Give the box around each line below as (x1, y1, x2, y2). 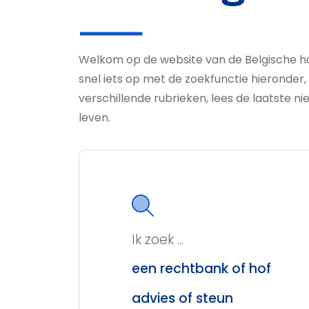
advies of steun (132, 288, 233, 308)
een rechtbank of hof (132, 259, 271, 279)
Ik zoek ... (132, 230, 183, 250)
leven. (79, 110, 110, 126)
